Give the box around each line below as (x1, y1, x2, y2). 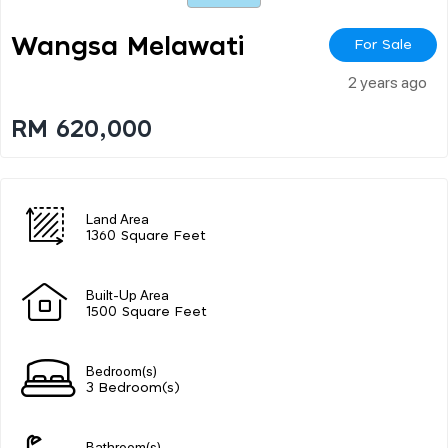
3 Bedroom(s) (86, 381, 180, 395)
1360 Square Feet (86, 229, 206, 243)
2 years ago (348, 70, 427, 92)
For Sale (354, 37, 412, 52)
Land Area (86, 208, 149, 227)
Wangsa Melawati (11, 33, 244, 60)
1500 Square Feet (86, 305, 207, 319)
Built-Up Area (86, 284, 169, 303)
